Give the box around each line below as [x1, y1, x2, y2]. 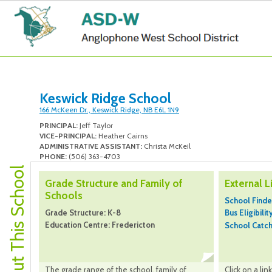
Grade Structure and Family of [45, 177, 183, 190]
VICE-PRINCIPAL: [39, 131, 97, 141]
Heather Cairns [97, 131, 148, 141]
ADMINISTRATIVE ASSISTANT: [39, 141, 142, 151]
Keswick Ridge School [39, 90, 171, 107]
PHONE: [39, 152, 67, 161]
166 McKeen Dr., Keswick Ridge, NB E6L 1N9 [39, 105, 179, 115]
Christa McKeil [142, 141, 191, 151]
